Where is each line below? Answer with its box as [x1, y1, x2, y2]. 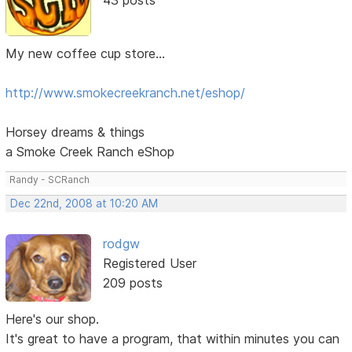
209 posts [102, 274, 163, 291]
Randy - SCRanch [9, 173, 90, 185]
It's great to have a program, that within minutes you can [5, 331, 340, 347]
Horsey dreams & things [5, 123, 145, 140]
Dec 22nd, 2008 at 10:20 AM [10, 196, 159, 210]
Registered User [102, 255, 196, 271]
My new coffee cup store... [5, 45, 166, 61]
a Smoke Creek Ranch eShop [5, 143, 175, 159]
